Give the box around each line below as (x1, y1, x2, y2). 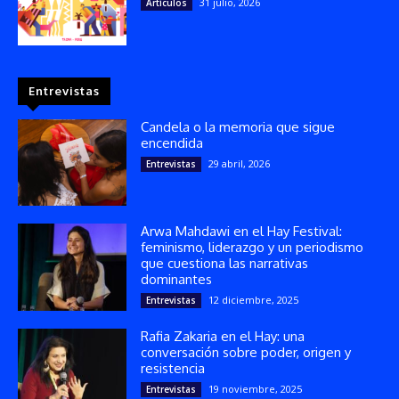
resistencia (141, 360, 206, 378)
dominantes (141, 271, 213, 289)
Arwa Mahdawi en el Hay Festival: (141, 223, 343, 240)
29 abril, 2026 (208, 156, 271, 170)
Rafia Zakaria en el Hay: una (141, 328, 305, 346)
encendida (141, 134, 204, 151)
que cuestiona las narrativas (141, 255, 309, 273)
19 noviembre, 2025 (208, 382, 303, 396)
